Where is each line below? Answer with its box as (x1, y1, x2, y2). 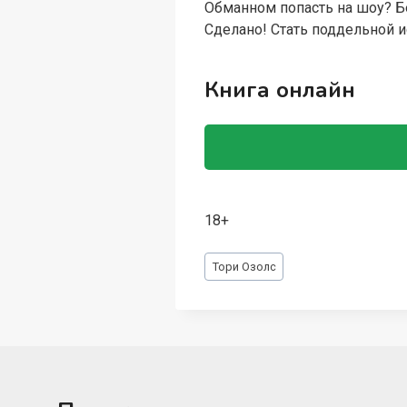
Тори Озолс (212, 259, 276, 273)
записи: (204, 270, 254, 288)
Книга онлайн (204, 75, 356, 105)
